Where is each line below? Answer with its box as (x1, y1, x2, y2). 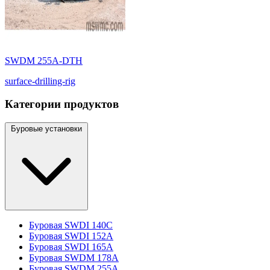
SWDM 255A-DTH (5, 55, 83, 66)
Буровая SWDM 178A (29, 252, 119, 263)
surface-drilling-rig (5, 75, 75, 86)
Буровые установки (11, 124, 82, 133)
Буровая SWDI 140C (29, 219, 113, 230)
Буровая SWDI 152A (29, 230, 113, 241)
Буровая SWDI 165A (29, 241, 113, 252)
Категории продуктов (5, 98, 119, 111)
